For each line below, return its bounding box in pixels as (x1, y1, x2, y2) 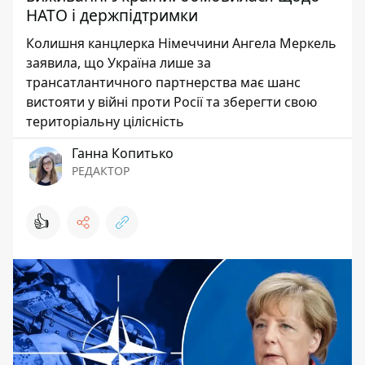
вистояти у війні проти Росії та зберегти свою (26, 93, 317, 111)
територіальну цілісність (26, 112, 184, 130)
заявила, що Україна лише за (26, 54, 211, 72)
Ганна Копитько (72, 144, 174, 162)
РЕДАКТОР (72, 163, 130, 178)
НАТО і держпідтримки (26, 4, 198, 26)
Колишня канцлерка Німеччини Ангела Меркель (26, 34, 336, 52)
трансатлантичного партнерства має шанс (26, 73, 301, 91)
